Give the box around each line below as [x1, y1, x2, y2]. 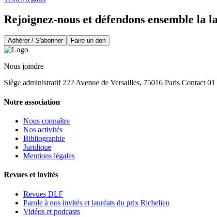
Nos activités [23, 125, 62, 134]
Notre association [4, 97, 60, 106]
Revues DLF [23, 189, 63, 198]
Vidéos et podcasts [23, 207, 80, 216]
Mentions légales [23, 152, 75, 160]
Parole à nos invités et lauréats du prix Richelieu [23, 198, 170, 207]
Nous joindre [4, 62, 44, 71]
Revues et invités [4, 170, 58, 179]
